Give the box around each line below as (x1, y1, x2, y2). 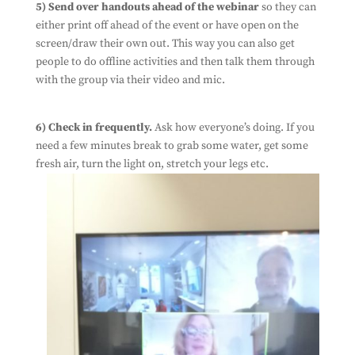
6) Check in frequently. (35, 120, 155, 135)
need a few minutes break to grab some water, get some (35, 138, 308, 153)
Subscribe (147, 176, 208, 191)
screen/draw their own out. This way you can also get (35, 36, 295, 51)
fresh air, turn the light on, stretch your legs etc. (35, 156, 271, 171)
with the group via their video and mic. (35, 72, 225, 87)
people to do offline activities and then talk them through (35, 54, 315, 69)
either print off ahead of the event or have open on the (35, 17, 299, 32)
